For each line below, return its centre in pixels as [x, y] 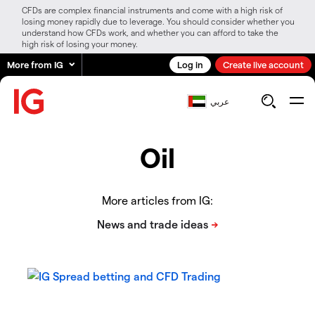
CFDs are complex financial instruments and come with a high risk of [152, 10]
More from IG [35, 64]
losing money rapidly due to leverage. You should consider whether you [158, 21]
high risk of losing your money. [80, 44]
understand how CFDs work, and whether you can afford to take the [150, 32]
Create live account [263, 64]
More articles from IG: [157, 200]
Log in [190, 64]
